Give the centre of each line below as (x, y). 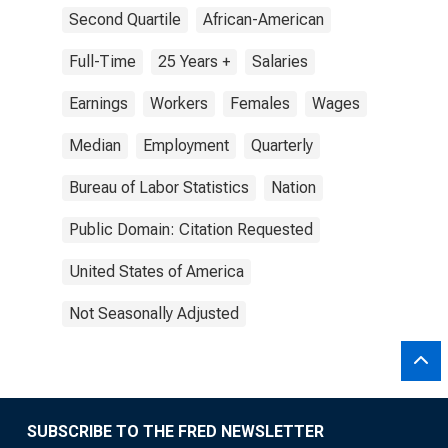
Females (260, 103)
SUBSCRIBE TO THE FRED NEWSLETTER (175, 431)
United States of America (156, 271)
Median (95, 145)
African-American (263, 19)
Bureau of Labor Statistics (159, 187)
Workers (179, 103)
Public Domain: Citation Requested (191, 229)
